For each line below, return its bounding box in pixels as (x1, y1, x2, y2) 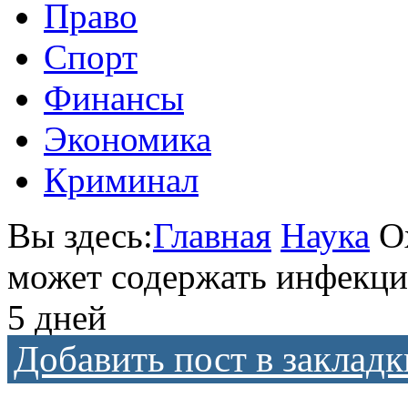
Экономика (44, 119, 211, 158)
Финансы (44, 78, 184, 117)
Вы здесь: (7, 216, 153, 255)
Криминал (44, 160, 199, 199)
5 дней (7, 298, 107, 337)
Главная (153, 216, 271, 255)
